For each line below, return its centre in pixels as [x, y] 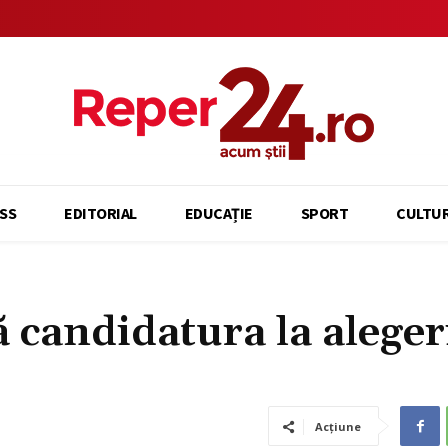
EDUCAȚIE [218, 213]
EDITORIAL [100, 213]
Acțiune [338, 426]
